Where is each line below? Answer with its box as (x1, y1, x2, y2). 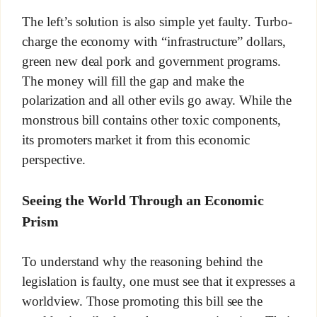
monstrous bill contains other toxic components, (21, 113, 282, 127)
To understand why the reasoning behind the (21, 254, 263, 269)
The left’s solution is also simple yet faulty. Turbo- (21, 13, 293, 29)
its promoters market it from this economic (21, 132, 250, 147)
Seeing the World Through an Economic (21, 192, 265, 208)
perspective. (21, 151, 86, 167)
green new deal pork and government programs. (21, 53, 282, 69)
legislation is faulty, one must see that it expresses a (21, 273, 296, 289)
